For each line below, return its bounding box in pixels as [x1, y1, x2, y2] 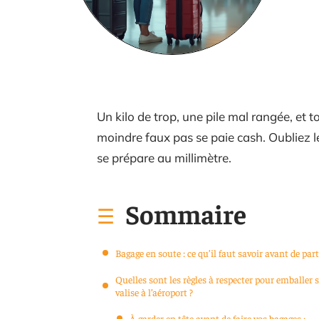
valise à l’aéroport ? [115, 286, 193, 298]
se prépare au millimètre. [97, 150, 231, 165]
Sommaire [125, 197, 246, 230]
